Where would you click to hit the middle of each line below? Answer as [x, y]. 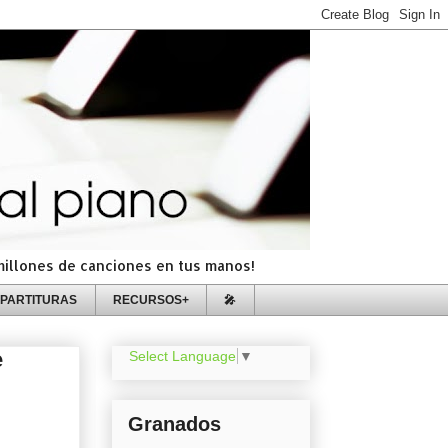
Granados [174, 424]
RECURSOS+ [150, 299]
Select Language [182, 356]
